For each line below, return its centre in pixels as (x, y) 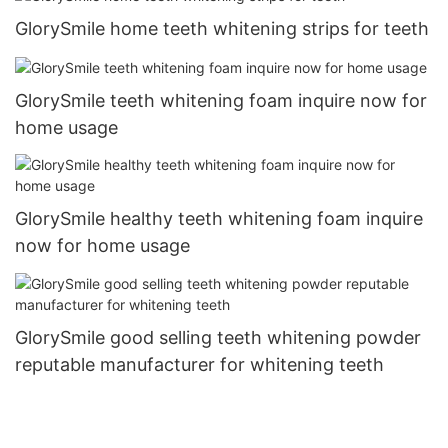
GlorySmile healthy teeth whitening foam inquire (219, 219)
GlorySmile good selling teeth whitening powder (218, 337)
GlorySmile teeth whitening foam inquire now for (221, 100)
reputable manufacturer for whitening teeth (199, 364)
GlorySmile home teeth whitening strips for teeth (222, 28)
